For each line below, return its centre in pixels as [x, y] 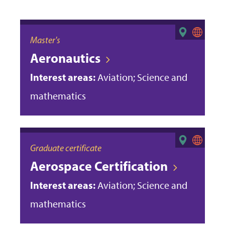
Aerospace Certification [99, 166]
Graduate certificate [66, 148]
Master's [45, 40]
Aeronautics [65, 58]
